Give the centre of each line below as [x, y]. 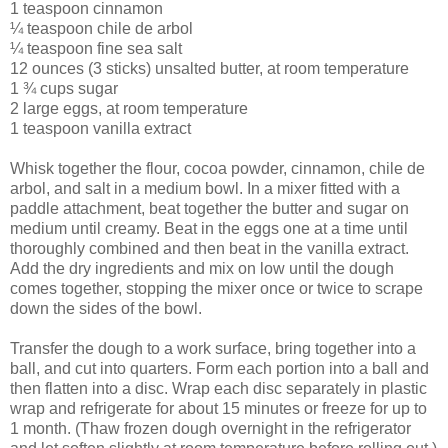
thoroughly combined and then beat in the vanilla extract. [209, 248]
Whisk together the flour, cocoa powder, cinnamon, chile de [217, 168]
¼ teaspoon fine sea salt [96, 48]
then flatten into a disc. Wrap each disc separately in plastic [218, 388]
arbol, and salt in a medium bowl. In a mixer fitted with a [205, 188]
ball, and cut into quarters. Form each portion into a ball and [219, 368]
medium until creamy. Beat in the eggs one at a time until [209, 228]
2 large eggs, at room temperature [129, 108]
